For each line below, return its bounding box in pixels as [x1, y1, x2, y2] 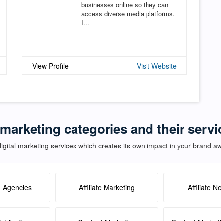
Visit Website [137, 60, 177, 71]
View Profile [32, 60, 69, 71]
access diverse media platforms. [81, 8, 175, 18]
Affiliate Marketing [79, 182, 135, 192]
